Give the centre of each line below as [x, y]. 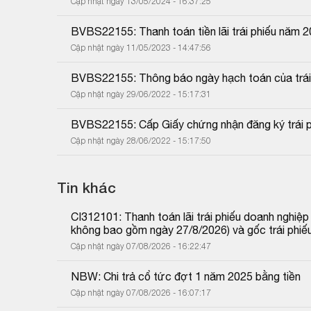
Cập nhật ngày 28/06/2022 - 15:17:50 [141, 140]
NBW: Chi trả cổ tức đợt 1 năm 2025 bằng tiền [186, 276]
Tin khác [86, 187]
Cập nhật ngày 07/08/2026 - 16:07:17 [141, 292]
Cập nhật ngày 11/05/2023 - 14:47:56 [141, 47]
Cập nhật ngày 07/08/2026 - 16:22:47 [141, 246]
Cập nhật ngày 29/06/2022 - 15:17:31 [141, 94]
